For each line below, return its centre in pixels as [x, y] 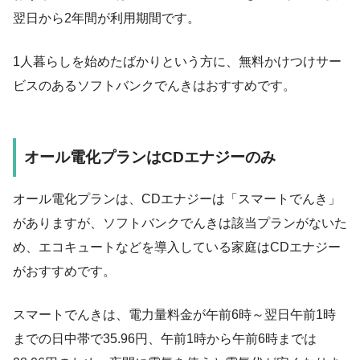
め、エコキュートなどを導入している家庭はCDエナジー [177, 247]
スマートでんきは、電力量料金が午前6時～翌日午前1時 [174, 314]
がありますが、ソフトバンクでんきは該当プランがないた [180, 223]
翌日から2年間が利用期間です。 [106, 18]
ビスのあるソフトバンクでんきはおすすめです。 [154, 85]
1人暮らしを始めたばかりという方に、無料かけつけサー [177, 61]
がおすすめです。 [64, 271]
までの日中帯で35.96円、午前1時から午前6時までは [165, 338]
